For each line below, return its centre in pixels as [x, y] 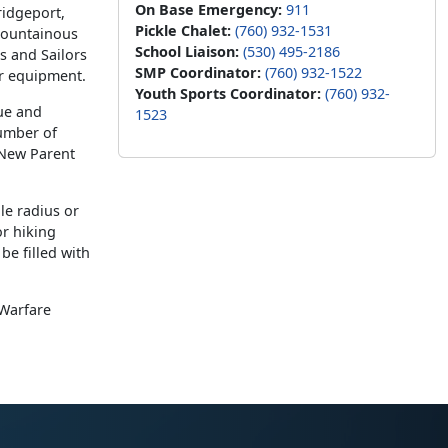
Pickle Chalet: [183, 30]
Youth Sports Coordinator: [228, 93]
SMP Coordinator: [198, 72]
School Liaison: [187, 51]
